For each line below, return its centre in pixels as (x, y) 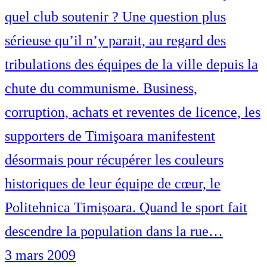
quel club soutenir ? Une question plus (115, 16)
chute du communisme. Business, (101, 88)
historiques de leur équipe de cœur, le (113, 183)
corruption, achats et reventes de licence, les (133, 112)
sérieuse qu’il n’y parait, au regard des (115, 40)
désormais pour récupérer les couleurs (114, 159)
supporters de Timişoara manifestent (110, 136)
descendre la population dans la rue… (114, 231)
